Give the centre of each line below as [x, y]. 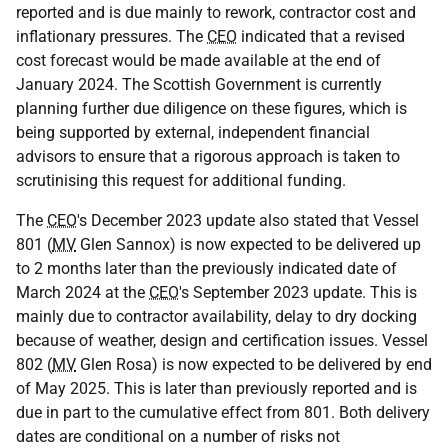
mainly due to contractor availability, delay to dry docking [216, 316]
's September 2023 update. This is [298, 292]
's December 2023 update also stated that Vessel [248, 220]
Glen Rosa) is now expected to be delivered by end [254, 364]
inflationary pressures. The [111, 36]
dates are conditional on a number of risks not [178, 436]
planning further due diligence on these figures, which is [211, 108]
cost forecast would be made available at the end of [198, 60]
